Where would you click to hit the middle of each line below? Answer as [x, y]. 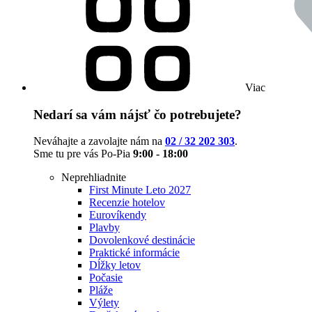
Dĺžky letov [115, 265]
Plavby [104, 228]
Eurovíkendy [118, 215]
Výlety [104, 303]
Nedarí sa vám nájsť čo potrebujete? [138, 114]
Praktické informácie [134, 253]
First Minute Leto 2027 [140, 190]
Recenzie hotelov [127, 203]
